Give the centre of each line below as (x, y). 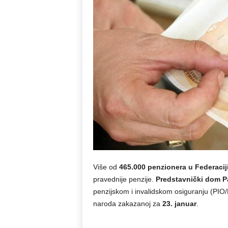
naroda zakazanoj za (127, 204)
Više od (106, 167)
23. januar (179, 204)
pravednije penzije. (124, 179)
